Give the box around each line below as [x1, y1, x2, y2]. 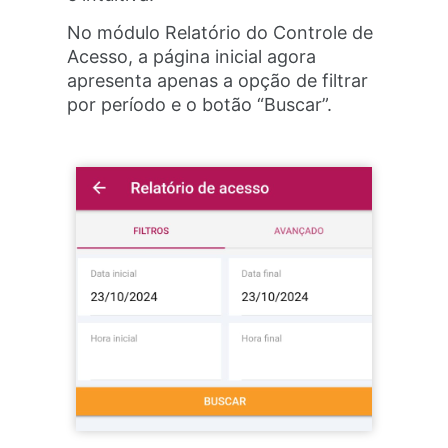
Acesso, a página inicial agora [67, 46, 317, 68]
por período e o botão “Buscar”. [67, 94, 333, 116]
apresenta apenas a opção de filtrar [67, 70, 369, 92]
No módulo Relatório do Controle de [67, 22, 374, 44]
